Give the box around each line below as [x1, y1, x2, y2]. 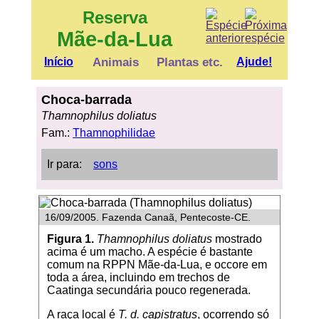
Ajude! [236, 56, 272, 68]
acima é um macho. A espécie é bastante [46, 246, 253, 258]
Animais [93, 56, 140, 70]
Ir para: [47, 157, 94, 170]
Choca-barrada [41, 92, 132, 107]
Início [44, 56, 73, 68]
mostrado [211, 233, 262, 246]
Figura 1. [46, 233, 94, 246]
